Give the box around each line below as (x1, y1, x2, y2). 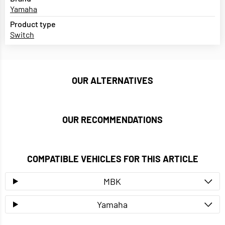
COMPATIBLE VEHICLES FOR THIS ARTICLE (27, 153, 198, 165)
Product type (10, 19, 56, 29)
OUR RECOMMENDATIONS (62, 114, 163, 126)
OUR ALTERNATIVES (72, 75, 153, 86)
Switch (10, 30, 34, 40)
